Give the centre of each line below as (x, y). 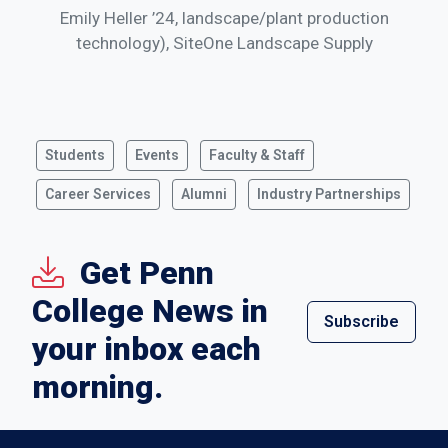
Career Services (98, 194)
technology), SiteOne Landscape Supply (224, 43)
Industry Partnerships (329, 194)
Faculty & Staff (257, 155)
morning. (97, 387)
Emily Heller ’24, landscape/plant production (224, 18)
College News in (150, 311)
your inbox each (146, 349)
